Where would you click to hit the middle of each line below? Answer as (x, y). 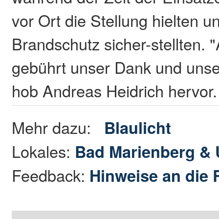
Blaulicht (138, 127)
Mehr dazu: (58, 127)
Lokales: (44, 151)
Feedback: (51, 175)
